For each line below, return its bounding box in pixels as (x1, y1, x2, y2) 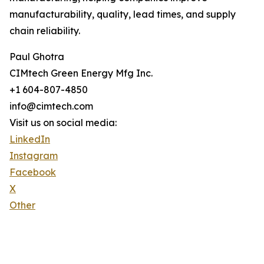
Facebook (9, 166, 56, 179)
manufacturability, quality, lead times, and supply (9, 8, 236, 21)
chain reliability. (9, 25, 80, 37)
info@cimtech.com (9, 100, 93, 113)
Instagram (9, 150, 58, 162)
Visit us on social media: (9, 117, 117, 129)
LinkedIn (9, 133, 50, 146)
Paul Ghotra (9, 51, 64, 63)
